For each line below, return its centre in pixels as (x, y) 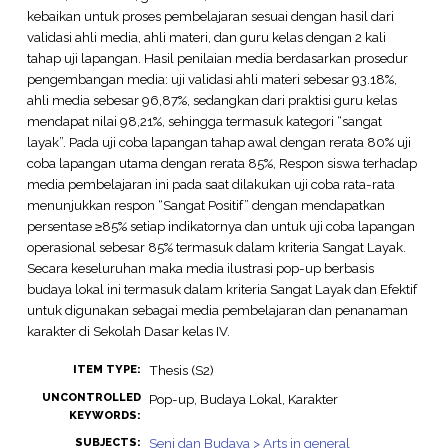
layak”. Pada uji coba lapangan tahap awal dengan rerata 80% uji (218, 141)
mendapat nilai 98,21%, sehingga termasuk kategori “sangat (204, 120)
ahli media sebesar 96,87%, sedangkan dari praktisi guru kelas (211, 99)
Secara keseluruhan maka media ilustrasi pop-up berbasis (200, 267)
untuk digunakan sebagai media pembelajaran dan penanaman (217, 309)
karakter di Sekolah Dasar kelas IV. (128, 330)
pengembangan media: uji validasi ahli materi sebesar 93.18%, (211, 78)
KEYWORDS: (104, 416)
